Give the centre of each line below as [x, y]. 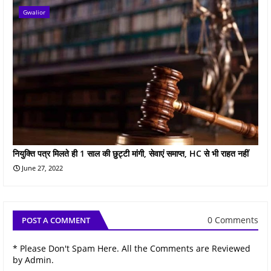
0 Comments [233, 220]
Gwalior [34, 12]
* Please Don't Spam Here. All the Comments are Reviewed [132, 248]
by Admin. [33, 260]
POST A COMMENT [56, 220]
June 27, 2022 [42, 168]
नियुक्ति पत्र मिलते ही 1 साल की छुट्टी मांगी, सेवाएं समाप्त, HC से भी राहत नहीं [131, 153]
